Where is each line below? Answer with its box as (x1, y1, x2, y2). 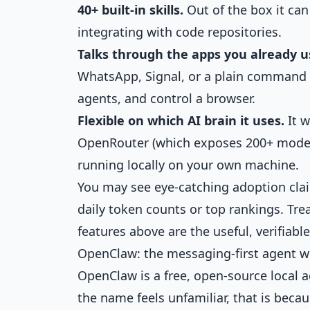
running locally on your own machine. (77, 156, 299, 173)
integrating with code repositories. (77, 24, 282, 40)
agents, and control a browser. (77, 90, 255, 107)
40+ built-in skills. (77, 1, 183, 18)
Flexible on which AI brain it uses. (77, 112, 284, 129)
